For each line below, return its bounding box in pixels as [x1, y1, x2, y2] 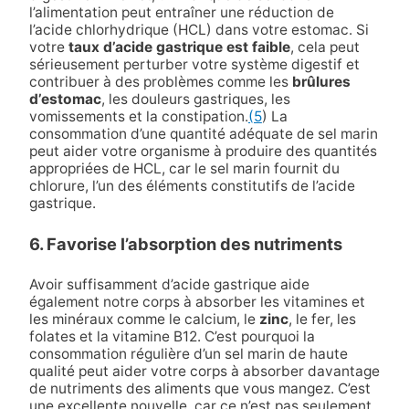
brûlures [291, 72, 351, 90]
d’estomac [28, 89, 101, 108]
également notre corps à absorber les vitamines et [28, 293, 365, 311]
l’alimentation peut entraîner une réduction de [28, 3, 334, 21]
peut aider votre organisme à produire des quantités [28, 142, 377, 160]
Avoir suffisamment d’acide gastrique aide [28, 276, 309, 294]
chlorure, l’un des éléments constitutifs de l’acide [28, 176, 355, 194]
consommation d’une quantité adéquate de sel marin [28, 124, 378, 142]
